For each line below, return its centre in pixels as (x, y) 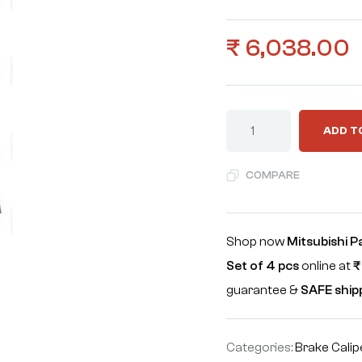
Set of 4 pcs (263, 266)
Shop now (257, 242)
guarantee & (264, 290)
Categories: (261, 347)
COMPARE (273, 175)
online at (326, 266)
